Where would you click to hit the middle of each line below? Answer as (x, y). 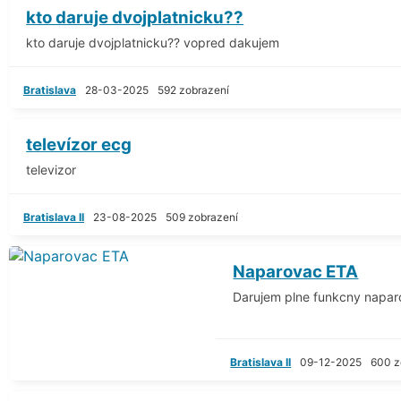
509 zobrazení (202, 217)
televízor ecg (79, 144)
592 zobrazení (193, 90)
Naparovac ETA (296, 271)
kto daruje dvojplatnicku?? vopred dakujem (153, 42)
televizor (51, 169)
